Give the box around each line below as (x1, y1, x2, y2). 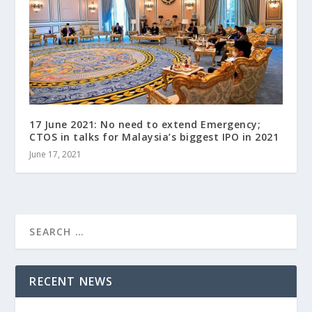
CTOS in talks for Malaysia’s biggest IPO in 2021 (29, 130, 279, 144)
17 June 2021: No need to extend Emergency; (29, 118, 261, 132)
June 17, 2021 (29, 148, 82, 161)
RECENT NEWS (29, 274, 114, 290)
